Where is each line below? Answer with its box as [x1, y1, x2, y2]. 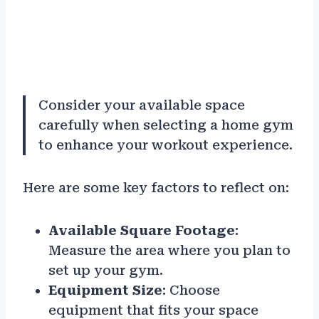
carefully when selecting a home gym [38, 117, 293, 133]
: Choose [162, 283, 220, 298]
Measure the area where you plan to [48, 243, 291, 258]
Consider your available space [38, 98, 245, 113]
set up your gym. [48, 263, 163, 278]
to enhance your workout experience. [38, 137, 293, 153]
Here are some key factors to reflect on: [23, 180, 289, 196]
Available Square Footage [48, 223, 235, 239]
